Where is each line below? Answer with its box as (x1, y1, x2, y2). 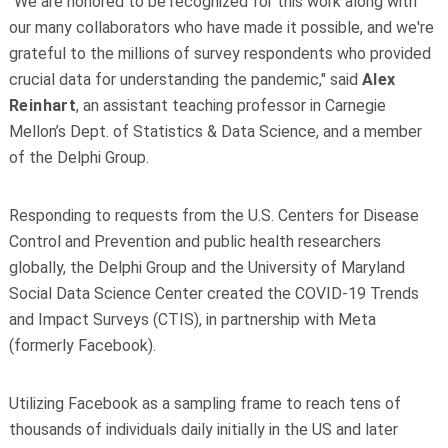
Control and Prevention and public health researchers (8, 231, 381, 251)
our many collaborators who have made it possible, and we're (8, 17, 434, 37)
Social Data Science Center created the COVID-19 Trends (8, 283, 419, 303)
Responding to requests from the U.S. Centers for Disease (8, 205, 419, 225)
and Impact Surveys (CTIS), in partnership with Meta (8, 309, 376, 329)
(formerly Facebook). (8, 335, 156, 355)
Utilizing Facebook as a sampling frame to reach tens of (8, 393, 401, 413)
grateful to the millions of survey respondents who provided (8, 43, 431, 63)
